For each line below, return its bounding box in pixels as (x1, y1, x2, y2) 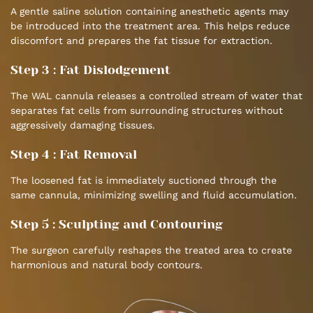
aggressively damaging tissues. (10, 119, 155, 131)
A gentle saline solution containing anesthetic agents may (10, 6, 289, 17)
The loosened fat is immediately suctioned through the (10, 175, 277, 187)
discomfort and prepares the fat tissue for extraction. (10, 35, 272, 47)
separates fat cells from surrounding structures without (10, 105, 283, 117)
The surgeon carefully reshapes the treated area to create (10, 245, 292, 256)
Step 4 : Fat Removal (10, 147, 137, 162)
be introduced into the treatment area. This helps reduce (10, 20, 290, 32)
